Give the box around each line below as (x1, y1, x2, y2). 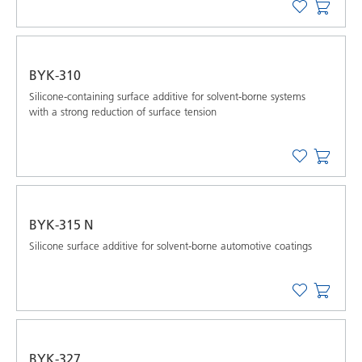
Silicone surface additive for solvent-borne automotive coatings (29, 238, 312, 252)
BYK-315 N (29, 216, 94, 233)
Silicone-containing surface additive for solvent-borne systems (29, 89, 305, 103)
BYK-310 (29, 66, 81, 83)
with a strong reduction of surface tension (29, 104, 217, 118)
